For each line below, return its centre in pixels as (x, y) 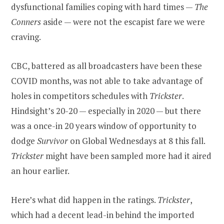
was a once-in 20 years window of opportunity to (104, 126)
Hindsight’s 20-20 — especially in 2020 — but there (106, 111)
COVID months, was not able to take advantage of (107, 81)
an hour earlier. (40, 171)
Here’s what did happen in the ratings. (84, 200)
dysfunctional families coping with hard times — (103, 7)
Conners (26, 22)
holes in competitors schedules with (80, 96)
